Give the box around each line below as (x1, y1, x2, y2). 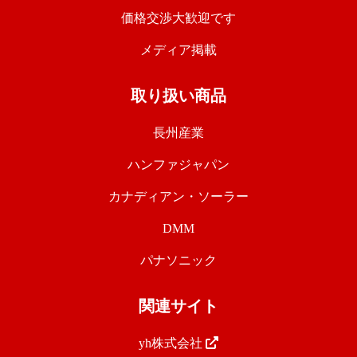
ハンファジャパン (127, 158, 229, 172)
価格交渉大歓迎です (121, 11, 236, 25)
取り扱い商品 (131, 87, 226, 105)
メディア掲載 (140, 43, 217, 57)
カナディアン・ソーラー (108, 190, 249, 204)
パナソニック (140, 253, 217, 268)
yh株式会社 (139, 336, 206, 351)
